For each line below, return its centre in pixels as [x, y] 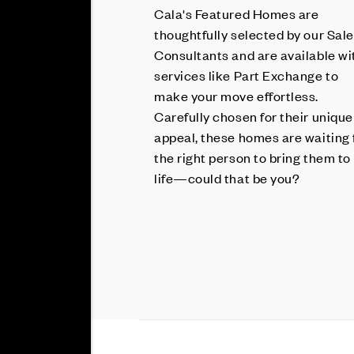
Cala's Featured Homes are [237, 13]
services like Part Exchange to [247, 75]
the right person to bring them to [252, 157]
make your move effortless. [237, 96]
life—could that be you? [227, 178]
